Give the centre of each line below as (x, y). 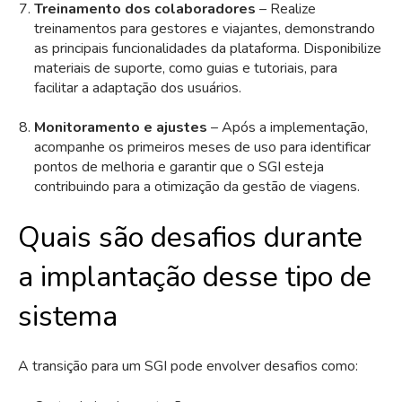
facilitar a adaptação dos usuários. (137, 87)
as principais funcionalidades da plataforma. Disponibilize (207, 48)
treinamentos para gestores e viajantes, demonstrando (204, 28)
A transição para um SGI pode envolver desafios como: (188, 367)
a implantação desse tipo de (195, 276)
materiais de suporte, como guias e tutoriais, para (185, 68)
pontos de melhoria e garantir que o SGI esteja (179, 166)
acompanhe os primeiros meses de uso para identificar (202, 147)
